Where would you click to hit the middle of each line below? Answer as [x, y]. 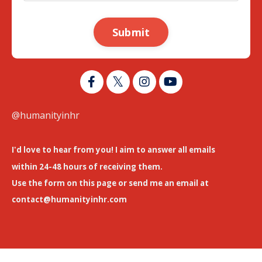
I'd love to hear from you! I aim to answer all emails [113, 150]
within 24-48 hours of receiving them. [87, 166]
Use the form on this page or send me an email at [110, 183]
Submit [131, 32]
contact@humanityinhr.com [69, 200]
